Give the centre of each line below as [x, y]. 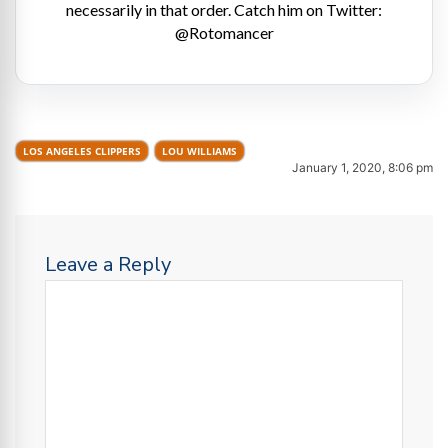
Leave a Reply [108, 264]
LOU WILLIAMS [199, 150]
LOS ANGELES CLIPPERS [82, 150]
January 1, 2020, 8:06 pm [362, 167]
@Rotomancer [224, 32]
